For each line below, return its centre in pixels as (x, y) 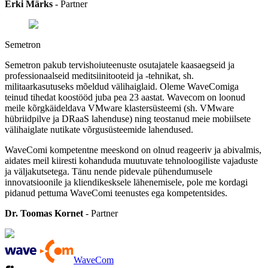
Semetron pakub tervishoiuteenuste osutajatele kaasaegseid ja (120, 65)
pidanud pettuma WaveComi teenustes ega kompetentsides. (116, 193)
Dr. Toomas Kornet (44, 213)
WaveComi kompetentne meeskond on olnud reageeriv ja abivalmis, (133, 150)
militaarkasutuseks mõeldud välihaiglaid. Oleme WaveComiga (122, 86)
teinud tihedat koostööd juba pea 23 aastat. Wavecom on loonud (125, 97)
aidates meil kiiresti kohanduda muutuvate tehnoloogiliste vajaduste (131, 160)
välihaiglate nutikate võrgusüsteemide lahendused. (99, 129)
